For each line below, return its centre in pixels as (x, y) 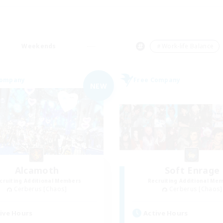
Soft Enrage (192, 170)
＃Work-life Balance (185, 46)
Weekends (39, 46)
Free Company (157, 80)
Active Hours (166, 213)
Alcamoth (37, 170)
